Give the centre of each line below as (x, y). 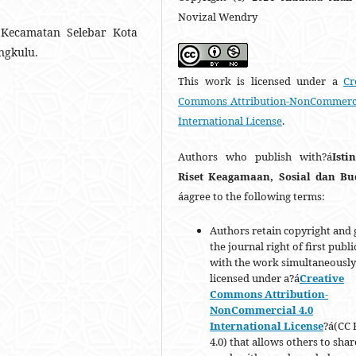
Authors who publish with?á (255, 157)
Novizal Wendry (218, 17)
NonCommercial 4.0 (261, 310)
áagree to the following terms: (252, 197)
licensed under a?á (255, 279)
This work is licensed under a (261, 81)
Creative (322, 279)
